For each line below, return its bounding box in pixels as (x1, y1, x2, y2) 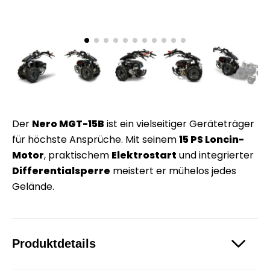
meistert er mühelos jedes (110, 163, 236, 178)
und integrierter (177, 148, 254, 162)
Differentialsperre (12, 163, 110, 178)
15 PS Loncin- (179, 132, 244, 146)
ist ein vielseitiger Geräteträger (104, 116, 254, 131)
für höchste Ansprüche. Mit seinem (12, 132, 179, 146)
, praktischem (44, 148, 111, 162)
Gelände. (12, 179, 54, 193)
